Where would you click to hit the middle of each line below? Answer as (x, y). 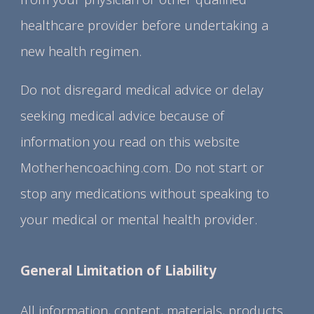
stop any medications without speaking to (145, 193)
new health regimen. (81, 51)
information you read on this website (130, 141)
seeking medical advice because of (123, 115)
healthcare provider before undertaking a (145, 25)
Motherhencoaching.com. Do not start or (143, 167)
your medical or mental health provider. (139, 219)
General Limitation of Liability (121, 270)
